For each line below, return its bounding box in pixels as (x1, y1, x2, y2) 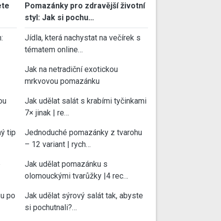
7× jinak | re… (25, 108, 69, 118)
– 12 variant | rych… (25, 140, 91, 149)
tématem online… (25, 45, 83, 55)
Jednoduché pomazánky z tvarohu (25, 128, 142, 138)
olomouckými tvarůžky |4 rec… (25, 171, 128, 181)
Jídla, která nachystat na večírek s (25, 33, 141, 43)
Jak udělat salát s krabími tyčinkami (25, 96, 147, 106)
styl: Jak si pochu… (25, 13, 94, 23)
